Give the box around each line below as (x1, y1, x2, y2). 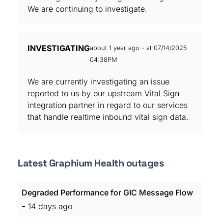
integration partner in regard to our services (27, 100, 188, 110)
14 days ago (28, 201, 72, 211)
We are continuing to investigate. (27, 4, 147, 14)
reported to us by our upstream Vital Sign (27, 88, 179, 98)
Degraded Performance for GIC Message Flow (22, 188, 193, 197)
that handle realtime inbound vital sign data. (27, 112, 189, 122)
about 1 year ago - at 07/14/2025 (90, 44, 187, 52)
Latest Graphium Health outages (18, 157, 164, 169)
